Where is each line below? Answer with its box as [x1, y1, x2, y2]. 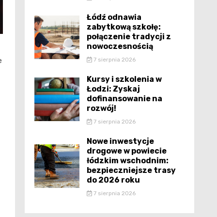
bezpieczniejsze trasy [87, 166, 176, 175]
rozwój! [87, 104, 116, 113]
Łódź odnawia [87, 13, 141, 22]
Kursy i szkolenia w [87, 75, 162, 84]
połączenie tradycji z [87, 32, 171, 41]
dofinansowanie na [87, 94, 162, 103]
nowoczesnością [87, 42, 153, 51]
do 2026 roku [87, 175, 140, 185]
